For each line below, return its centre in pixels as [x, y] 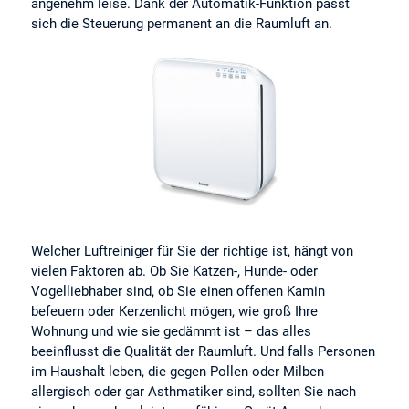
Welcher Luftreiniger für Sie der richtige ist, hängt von [193, 251]
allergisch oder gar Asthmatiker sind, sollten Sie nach [194, 391]
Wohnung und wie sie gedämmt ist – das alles [172, 331]
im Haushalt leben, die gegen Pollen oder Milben [178, 371]
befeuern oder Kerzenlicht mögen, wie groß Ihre [175, 311]
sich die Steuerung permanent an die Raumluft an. [182, 24]
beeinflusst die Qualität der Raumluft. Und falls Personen [204, 351]
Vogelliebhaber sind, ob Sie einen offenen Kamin [178, 291]
